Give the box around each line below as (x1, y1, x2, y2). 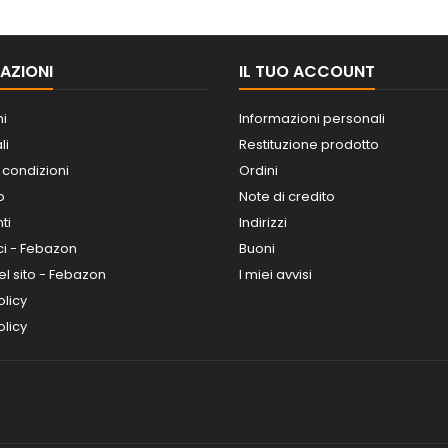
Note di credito (239, 186, 335, 206)
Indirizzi (239, 212, 287, 232)
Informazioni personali (239, 108, 385, 128)
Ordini (239, 160, 278, 180)
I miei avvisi (239, 264, 312, 284)
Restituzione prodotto (239, 134, 379, 154)
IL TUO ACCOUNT (239, 59, 375, 83)
